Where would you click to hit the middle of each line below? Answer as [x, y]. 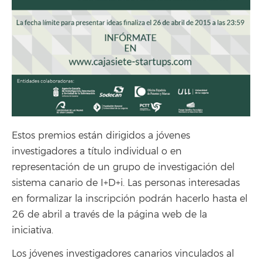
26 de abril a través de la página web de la [109, 214]
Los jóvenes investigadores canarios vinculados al [123, 254]
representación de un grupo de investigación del [123, 167]
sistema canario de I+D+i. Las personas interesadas [126, 183]
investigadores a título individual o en [97, 151]
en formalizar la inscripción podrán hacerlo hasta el [130, 199]
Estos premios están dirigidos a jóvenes [101, 135]
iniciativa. [32, 230]
